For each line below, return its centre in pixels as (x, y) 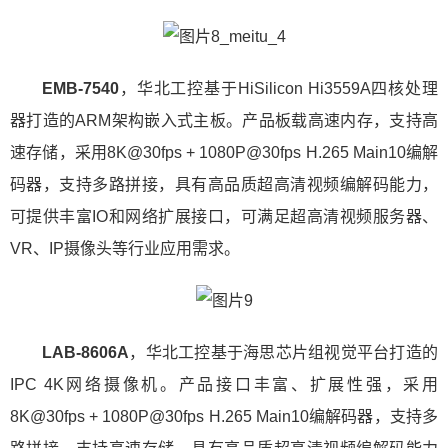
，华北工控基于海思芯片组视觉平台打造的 (283, 352)
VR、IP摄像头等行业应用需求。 (125, 248)
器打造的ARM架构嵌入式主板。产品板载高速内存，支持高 (224, 120)
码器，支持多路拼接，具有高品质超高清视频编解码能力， (224, 184)
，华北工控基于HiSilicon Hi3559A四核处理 (278, 88)
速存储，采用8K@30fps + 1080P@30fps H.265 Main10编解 (224, 152)
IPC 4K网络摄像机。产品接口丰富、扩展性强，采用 (224, 384)
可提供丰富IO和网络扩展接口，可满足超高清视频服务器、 (224, 216)
